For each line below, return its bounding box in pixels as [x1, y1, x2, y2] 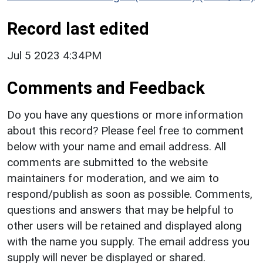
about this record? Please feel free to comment [7, 123, 244, 137]
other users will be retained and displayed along [7, 218, 242, 232]
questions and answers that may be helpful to [7, 203, 234, 217]
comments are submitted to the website [7, 155, 208, 169]
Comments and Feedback [7, 77, 205, 98]
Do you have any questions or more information [7, 107, 243, 122]
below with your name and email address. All [7, 139, 226, 153]
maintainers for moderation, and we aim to [7, 171, 219, 185]
